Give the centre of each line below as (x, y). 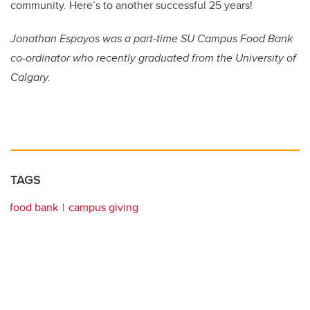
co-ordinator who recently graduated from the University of (153, 57)
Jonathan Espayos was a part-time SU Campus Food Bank (152, 38)
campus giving (103, 207)
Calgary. (30, 77)
